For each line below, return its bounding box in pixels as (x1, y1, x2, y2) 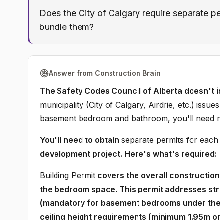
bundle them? (39, 22, 94, 32)
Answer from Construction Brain (49, 69, 161, 77)
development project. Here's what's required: (40, 149, 217, 159)
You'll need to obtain (40, 135, 121, 145)
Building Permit (40, 170, 95, 180)
